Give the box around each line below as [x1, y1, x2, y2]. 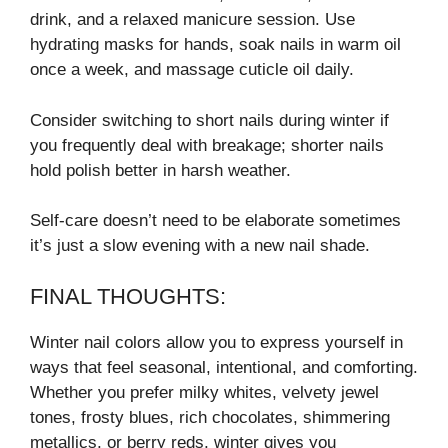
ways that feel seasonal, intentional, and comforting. [30, 357, 418, 377]
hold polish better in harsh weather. [30, 160, 291, 180]
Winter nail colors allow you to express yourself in [30, 332, 403, 352]
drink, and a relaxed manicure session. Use [30, 10, 355, 30]
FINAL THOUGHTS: [30, 283, 226, 309]
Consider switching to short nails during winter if [30, 110, 389, 130]
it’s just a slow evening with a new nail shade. [30, 236, 370, 256]
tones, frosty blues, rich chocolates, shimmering [30, 407, 390, 427]
